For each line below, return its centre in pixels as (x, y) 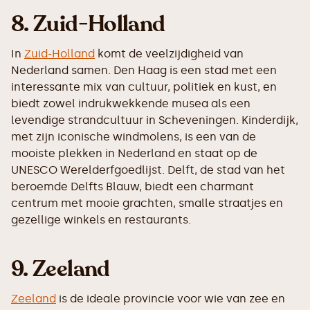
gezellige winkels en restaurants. (101, 220)
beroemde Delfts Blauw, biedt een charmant (133, 187)
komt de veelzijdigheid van (169, 54)
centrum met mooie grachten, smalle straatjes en (147, 203)
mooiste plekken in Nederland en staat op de (134, 154)
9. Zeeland (61, 270)
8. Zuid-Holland (88, 25)
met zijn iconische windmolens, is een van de (134, 137)
